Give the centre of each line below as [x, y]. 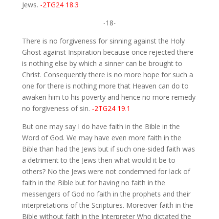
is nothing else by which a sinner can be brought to [102, 64]
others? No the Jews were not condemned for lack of [106, 172]
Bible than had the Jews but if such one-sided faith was [108, 149]
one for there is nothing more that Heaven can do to [105, 86]
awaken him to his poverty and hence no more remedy [109, 97]
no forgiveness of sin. [57, 109]
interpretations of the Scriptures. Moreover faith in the [107, 205]
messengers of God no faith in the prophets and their [106, 194]
